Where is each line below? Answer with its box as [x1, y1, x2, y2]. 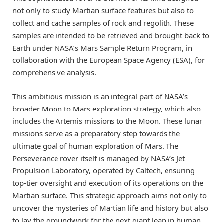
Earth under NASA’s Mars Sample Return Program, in [12, 42, 192, 53]
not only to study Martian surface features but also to [12, 5, 194, 15]
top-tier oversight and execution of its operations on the [12, 177, 203, 188]
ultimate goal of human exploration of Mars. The [12, 140, 178, 151]
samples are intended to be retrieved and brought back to [12, 30, 209, 40]
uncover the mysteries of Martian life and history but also [12, 202, 208, 213]
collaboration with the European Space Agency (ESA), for [12, 55, 205, 65]
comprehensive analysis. [12, 67, 96, 77]
